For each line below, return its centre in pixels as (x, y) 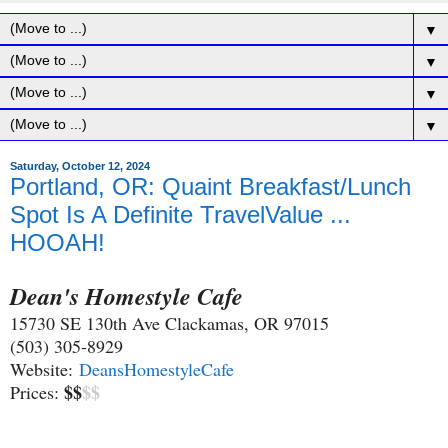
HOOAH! (57, 242)
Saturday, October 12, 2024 (80, 166)
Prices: (37, 392)
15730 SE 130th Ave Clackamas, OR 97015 (169, 323)
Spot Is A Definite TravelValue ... (180, 214)
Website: (44, 369)
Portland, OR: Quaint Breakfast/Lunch (210, 186)
